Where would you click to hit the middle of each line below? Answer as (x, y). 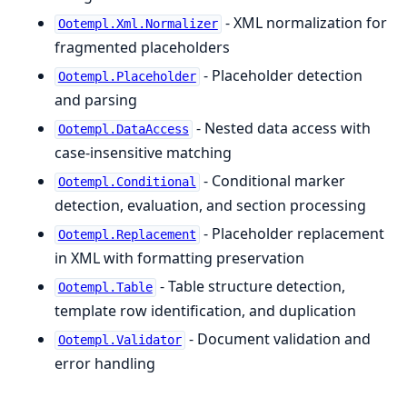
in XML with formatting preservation (179, 258)
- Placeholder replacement (292, 234)
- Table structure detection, (250, 287)
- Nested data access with (281, 129)
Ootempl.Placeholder (127, 77)
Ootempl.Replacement (127, 235)
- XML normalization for (304, 23)
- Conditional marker (272, 181)
